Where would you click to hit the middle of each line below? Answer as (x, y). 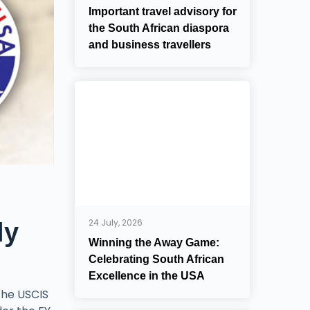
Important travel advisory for (163, 11)
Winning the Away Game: (154, 243)
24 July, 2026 (116, 222)
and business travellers (150, 45)
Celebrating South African (157, 259)
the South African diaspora (159, 28)
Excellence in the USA (147, 276)
